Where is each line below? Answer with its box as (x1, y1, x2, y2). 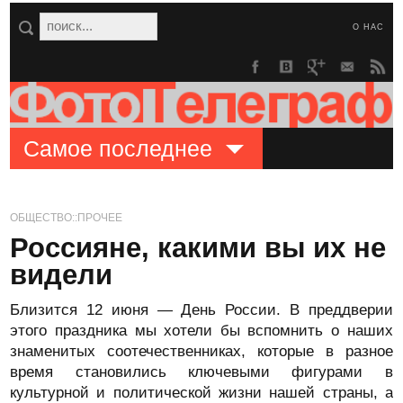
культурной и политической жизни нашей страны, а (10, 384, 393, 401)
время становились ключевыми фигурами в (10, 363, 393, 381)
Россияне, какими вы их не (10, 232, 387, 264)
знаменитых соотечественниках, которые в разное (10, 343, 393, 360)
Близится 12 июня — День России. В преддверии (10, 301, 393, 318)
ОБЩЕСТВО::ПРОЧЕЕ (10, 211, 123, 224)
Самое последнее (23, 136, 213, 161)
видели (10, 259, 113, 291)
